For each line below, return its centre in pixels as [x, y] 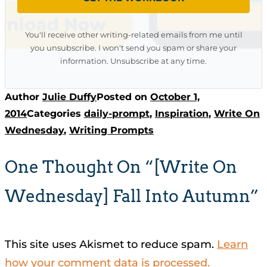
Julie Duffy [69, 97]
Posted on [123, 97]
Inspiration [182, 113]
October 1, [175, 97]
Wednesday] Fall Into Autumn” [132, 196]
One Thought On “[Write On [121, 167]
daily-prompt [117, 113]
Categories [55, 113]
